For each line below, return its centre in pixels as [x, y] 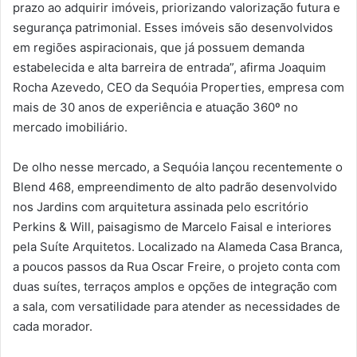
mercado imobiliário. [70, 127]
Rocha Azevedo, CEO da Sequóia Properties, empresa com [178, 87]
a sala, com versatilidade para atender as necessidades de [177, 306]
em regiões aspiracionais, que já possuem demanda [159, 47]
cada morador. [53, 326]
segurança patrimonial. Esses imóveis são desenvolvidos [173, 27]
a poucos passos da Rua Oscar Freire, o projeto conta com [177, 266]
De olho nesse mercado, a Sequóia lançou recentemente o [178, 167]
